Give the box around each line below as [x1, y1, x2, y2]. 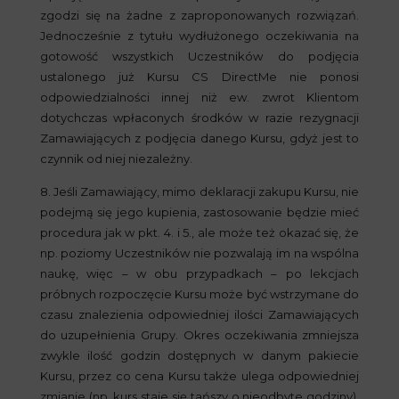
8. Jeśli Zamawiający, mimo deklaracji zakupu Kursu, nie [39, 184, 360, 199]
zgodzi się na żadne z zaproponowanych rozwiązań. [39, 8, 360, 22]
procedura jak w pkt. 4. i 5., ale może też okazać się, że [39, 225, 360, 240]
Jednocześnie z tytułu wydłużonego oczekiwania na [39, 28, 360, 43]
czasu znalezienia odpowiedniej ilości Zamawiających [39, 307, 360, 322]
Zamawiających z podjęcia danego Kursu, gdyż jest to [39, 131, 360, 145]
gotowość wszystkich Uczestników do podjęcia [39, 49, 360, 63]
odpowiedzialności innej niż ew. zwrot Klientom [39, 90, 360, 104]
